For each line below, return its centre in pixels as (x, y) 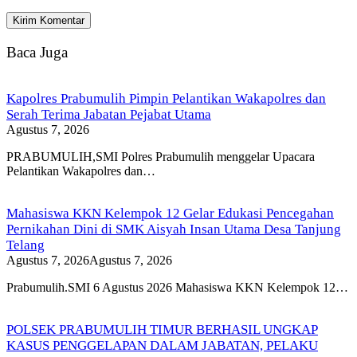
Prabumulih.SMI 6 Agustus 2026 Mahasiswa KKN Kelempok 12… (177, 287)
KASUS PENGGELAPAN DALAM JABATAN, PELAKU (162, 345)
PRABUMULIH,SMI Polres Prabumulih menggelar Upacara (161, 156)
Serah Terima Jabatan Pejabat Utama (109, 114)
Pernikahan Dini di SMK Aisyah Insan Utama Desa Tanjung (174, 229)
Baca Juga (37, 52)
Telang (25, 245)
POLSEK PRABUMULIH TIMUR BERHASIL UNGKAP (162, 329)
